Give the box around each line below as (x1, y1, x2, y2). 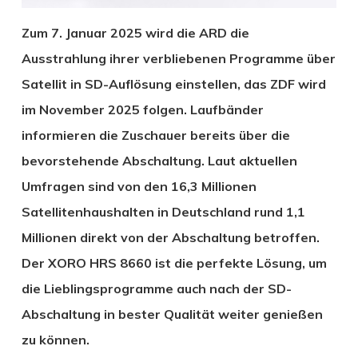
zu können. (21, 331, 89, 348)
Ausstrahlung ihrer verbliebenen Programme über (21, 50, 336, 66)
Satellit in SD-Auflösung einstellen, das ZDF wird (21, 75, 326, 92)
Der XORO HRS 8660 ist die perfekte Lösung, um (21, 254, 327, 271)
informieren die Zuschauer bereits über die (21, 126, 290, 143)
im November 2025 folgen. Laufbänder (21, 101, 264, 117)
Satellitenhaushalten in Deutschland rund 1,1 (21, 203, 305, 220)
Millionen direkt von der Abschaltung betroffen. (21, 229, 320, 245)
